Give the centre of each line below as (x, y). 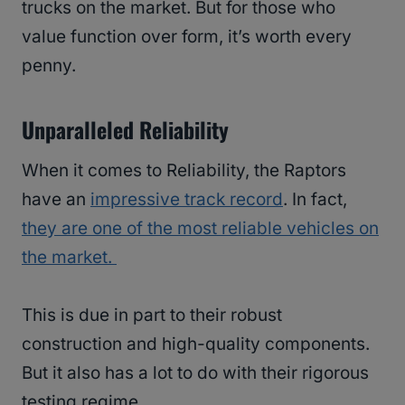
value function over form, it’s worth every (187, 36)
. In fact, (315, 199)
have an (56, 199)
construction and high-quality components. (196, 344)
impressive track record (187, 199)
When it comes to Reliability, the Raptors (184, 170)
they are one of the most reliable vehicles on (200, 228)
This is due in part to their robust (152, 315)
